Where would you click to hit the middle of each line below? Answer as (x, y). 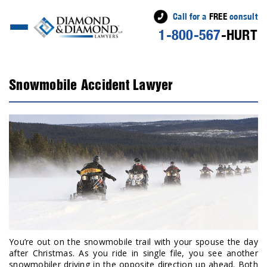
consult (242, 16)
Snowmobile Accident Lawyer (91, 86)
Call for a (191, 16)
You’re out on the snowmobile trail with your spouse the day (133, 242)
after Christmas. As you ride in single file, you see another (133, 253)
